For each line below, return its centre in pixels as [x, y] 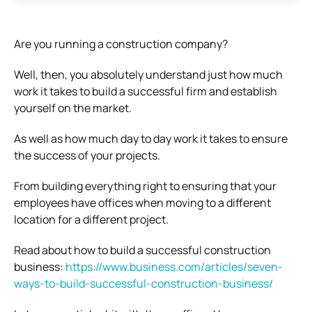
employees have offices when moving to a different [142, 202]
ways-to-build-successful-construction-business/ [143, 283]
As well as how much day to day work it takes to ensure [151, 138]
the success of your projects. [87, 155]
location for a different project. [91, 219]
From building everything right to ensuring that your [145, 186]
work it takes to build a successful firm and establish [146, 91]
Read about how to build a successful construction [142, 250]
